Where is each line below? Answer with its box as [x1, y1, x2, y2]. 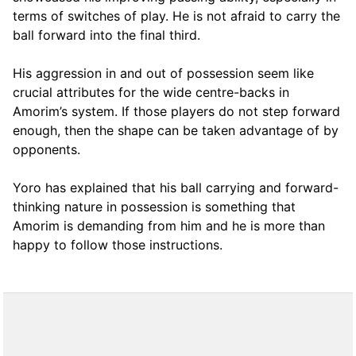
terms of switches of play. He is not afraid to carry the [13, 7, 340, 24]
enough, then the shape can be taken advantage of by [13, 122, 339, 138]
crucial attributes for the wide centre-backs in [13, 83, 289, 100]
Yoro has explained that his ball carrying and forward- [13, 179, 339, 195]
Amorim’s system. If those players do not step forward [13, 103, 340, 119]
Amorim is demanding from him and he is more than [13, 217, 325, 234]
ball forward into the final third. [13, 26, 200, 43]
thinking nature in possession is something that [13, 198, 296, 215]
